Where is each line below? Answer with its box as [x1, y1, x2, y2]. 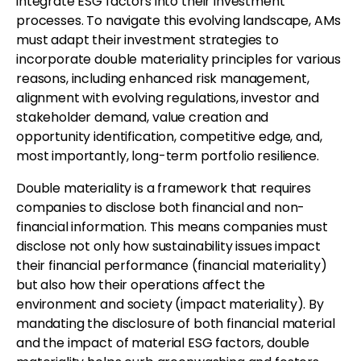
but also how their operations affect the [16, 275, 266, 294]
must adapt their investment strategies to [16, 30, 279, 49]
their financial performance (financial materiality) [16, 255, 327, 275]
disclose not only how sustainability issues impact [16, 236, 321, 255]
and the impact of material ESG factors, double [16, 333, 310, 352]
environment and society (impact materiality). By [16, 294, 324, 313]
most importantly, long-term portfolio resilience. [16, 146, 319, 165]
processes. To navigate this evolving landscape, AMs [16, 10, 341, 30]
